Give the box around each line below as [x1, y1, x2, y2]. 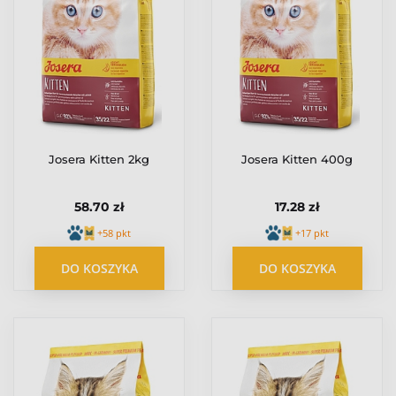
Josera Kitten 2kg [49, 152, 149, 167]
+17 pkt [295, 225, 329, 240]
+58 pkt [97, 225, 131, 240]
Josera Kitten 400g [241, 152, 353, 167]
